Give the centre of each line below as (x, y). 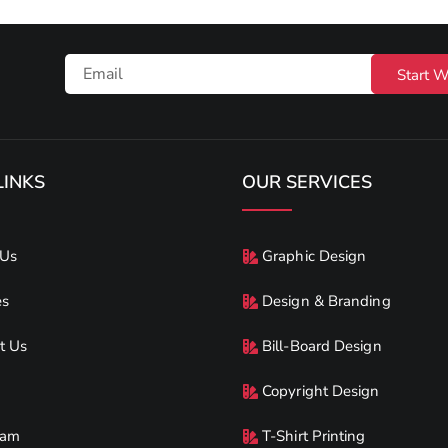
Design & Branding (326, 300)
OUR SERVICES (307, 181)
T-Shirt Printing (314, 435)
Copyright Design (321, 390)
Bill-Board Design (322, 345)
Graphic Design (314, 255)
